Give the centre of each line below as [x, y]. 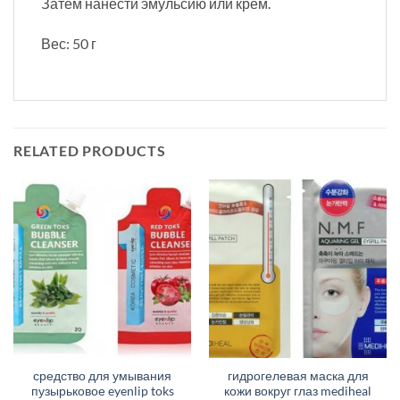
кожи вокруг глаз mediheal [298, 391]
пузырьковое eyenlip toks [102, 391]
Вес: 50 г [69, 44]
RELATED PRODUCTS [90, 151]
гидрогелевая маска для [298, 375]
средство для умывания [102, 375]
